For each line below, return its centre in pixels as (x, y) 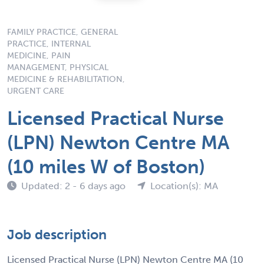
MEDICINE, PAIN (39, 55)
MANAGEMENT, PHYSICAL (58, 67)
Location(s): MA (184, 186)
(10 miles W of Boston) (106, 166)
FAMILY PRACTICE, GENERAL (62, 32)
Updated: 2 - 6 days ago (75, 186)
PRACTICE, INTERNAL (49, 44)
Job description (57, 234)
